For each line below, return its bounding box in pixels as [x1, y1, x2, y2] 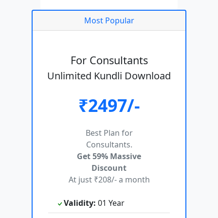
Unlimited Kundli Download [47, 69, 171, 83]
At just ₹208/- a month [68, 174, 150, 185]
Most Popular [84, 15, 134, 26]
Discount [91, 163, 127, 174]
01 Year [96, 198, 125, 209]
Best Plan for [85, 127, 133, 139]
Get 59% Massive [77, 151, 141, 162]
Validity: [64, 198, 96, 209]
